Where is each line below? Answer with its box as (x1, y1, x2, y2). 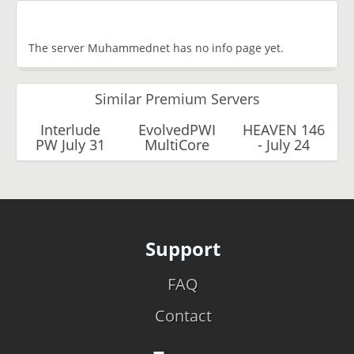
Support (145, 235, 220, 262)
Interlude (40, 119, 100, 139)
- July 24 (258, 134, 311, 154)
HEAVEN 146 (243, 119, 326, 139)
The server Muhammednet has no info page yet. (28, 40, 284, 55)
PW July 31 (35, 134, 105, 154)
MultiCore (144, 134, 209, 154)
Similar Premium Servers (94, 88, 260, 108)
